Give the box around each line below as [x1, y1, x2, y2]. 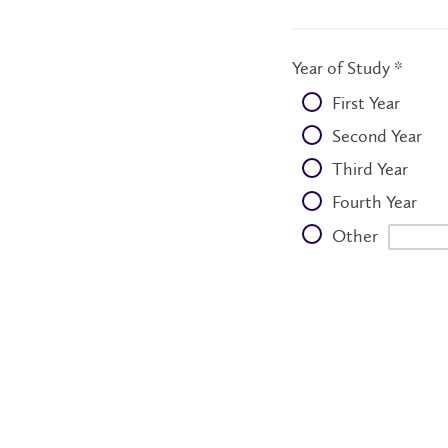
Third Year [331, 158, 408, 180]
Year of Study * [292, 57, 403, 79]
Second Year [331, 125, 422, 147]
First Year [331, 92, 400, 114]
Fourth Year [331, 191, 417, 213]
